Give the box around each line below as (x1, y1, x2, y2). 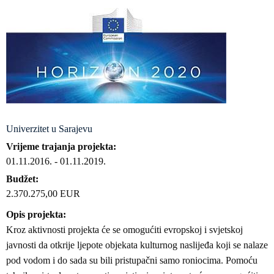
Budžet (6, 174, 35, 184)
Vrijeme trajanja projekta (6, 141, 113, 152)
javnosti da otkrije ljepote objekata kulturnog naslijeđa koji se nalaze (6, 240, 268, 250)
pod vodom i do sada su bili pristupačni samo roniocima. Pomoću (6, 255, 257, 265)
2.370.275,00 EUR (6, 188, 80, 199)
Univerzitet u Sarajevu (6, 124, 92, 134)
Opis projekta (6, 209, 63, 220)
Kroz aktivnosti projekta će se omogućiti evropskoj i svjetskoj (6, 224, 243, 235)
